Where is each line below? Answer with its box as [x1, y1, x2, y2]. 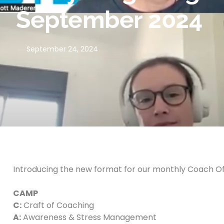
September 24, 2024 [26, 44, 98, 54]
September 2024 [16, 5, 202, 33]
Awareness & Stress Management [21, 211, 156, 223]
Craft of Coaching [21, 199, 94, 211]
